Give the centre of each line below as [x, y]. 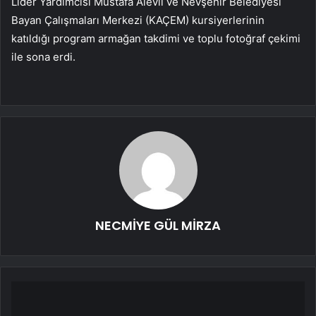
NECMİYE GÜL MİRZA [158, 226]
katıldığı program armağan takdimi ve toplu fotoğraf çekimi [156, 39]
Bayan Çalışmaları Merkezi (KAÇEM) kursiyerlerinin [138, 20]
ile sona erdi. [43, 57]
